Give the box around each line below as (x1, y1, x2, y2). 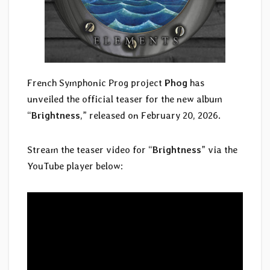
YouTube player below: (27, 160, 123, 172)
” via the (201, 144, 237, 156)
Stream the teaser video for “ (27, 144, 152, 156)
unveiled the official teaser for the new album (27, 93, 222, 105)
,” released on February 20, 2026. (80, 110, 221, 122)
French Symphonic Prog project (27, 77, 165, 89)
